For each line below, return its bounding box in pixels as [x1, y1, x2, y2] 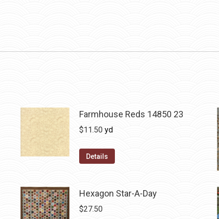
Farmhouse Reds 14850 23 [79, 109, 183, 120]
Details [86, 153, 108, 161]
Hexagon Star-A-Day [79, 188, 157, 199]
